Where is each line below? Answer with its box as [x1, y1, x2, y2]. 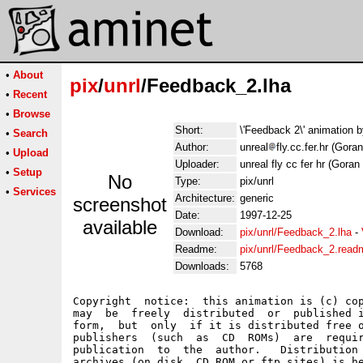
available [83, 216, 157, 238]
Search [13, 127, 48, 139]
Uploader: [175, 158, 220, 170]
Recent [13, 88, 47, 100]
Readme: [175, 243, 217, 255]
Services [13, 186, 56, 198]
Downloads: [175, 260, 229, 272]
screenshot [73, 194, 167, 216]
